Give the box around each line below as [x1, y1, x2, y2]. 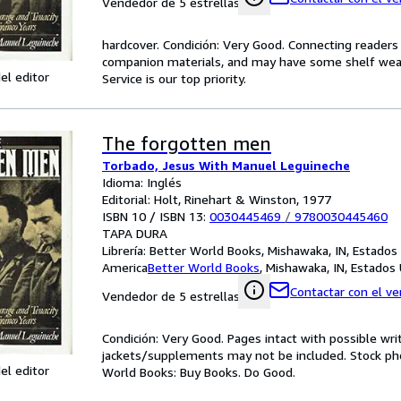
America [102, 260, 148, 275]
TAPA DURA [102, 226, 167, 241]
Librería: [102, 243, 149, 258]
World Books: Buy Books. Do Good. [102, 364, 295, 380]
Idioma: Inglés [102, 175, 182, 190]
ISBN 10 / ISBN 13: [102, 209, 209, 224]
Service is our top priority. [102, 71, 246, 86]
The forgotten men [102, 132, 271, 155]
